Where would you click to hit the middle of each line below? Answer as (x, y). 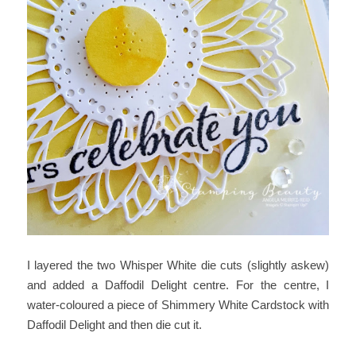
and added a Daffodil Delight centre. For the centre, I (178, 284)
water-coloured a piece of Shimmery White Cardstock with (178, 304)
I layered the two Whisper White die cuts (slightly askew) (178, 265)
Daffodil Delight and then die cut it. (114, 324)
